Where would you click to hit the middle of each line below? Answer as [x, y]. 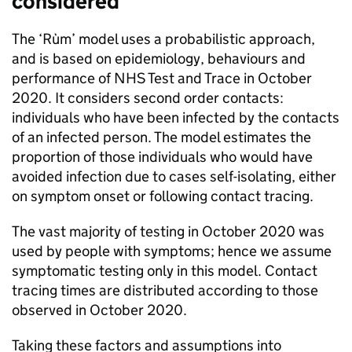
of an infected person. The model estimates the [161, 137]
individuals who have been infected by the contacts [176, 117]
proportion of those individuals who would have [162, 157]
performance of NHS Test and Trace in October [162, 78]
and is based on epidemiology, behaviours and [159, 59]
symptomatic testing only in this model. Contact [165, 271]
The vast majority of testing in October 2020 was [168, 231]
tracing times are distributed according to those [165, 290]
